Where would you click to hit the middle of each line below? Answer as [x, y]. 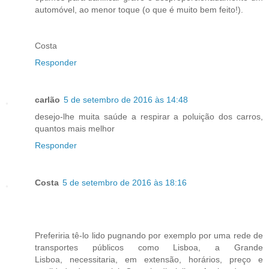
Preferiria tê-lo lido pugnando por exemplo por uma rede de [149, 236]
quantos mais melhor [75, 129]
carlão [47, 100]
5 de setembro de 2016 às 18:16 [125, 183]
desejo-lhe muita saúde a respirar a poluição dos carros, [149, 117]
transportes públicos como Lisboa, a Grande [149, 248]
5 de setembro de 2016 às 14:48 [126, 100]
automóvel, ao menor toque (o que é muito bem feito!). [139, 10]
